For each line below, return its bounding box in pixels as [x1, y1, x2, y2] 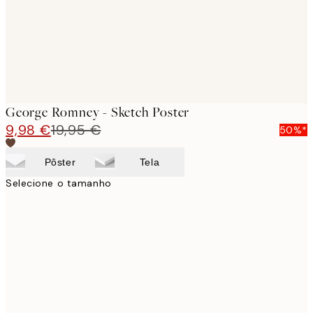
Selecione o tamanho [6, 176, 112, 189]
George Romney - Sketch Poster [6, 103, 190, 121]
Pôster [44, 156, 76, 168]
